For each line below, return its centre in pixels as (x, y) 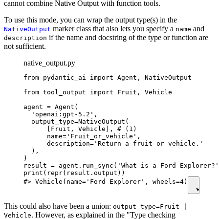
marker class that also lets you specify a (113, 29)
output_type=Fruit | (150, 207)
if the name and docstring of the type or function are (128, 38)
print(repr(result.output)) (74, 173)
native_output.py (49, 63)
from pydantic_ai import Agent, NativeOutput (108, 78)
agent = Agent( (51, 107)
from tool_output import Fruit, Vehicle (98, 92)
